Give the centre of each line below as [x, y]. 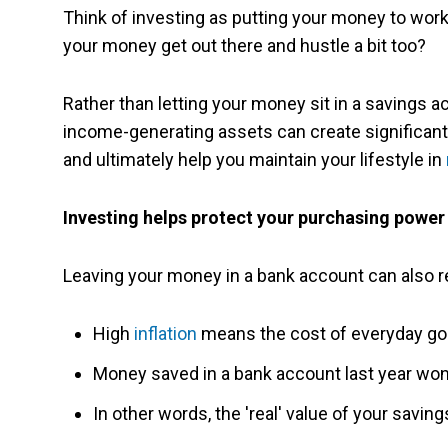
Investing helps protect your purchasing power [254, 218]
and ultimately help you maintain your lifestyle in [254, 160]
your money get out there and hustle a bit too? [244, 46]
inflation [165, 334]
